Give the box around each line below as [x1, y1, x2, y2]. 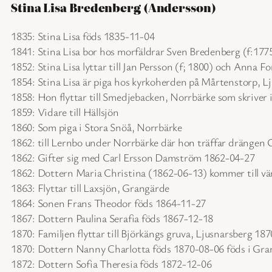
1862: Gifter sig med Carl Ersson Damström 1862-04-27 [11, 149, 255, 165]
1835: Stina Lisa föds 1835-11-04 [11, 28, 155, 43]
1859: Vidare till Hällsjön [11, 104, 119, 119]
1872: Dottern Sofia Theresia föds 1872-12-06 [11, 256, 212, 271]
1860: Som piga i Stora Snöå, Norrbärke [11, 119, 182, 134]
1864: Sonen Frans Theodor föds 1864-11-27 [11, 195, 206, 210]
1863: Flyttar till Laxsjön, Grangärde [11, 180, 170, 195]
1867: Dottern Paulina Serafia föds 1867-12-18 [11, 210, 214, 225]
